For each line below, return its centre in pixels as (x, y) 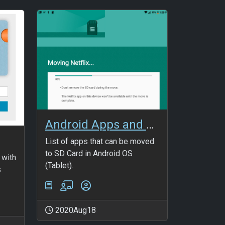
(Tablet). (59, 166)
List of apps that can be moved (100, 142)
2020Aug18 (75, 210)
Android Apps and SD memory (150, 125)
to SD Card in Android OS (89, 154)
